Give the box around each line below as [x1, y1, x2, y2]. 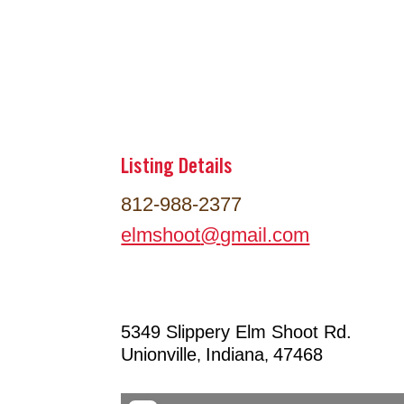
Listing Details [121, 156, 234, 179]
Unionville [121, 344, 197, 364]
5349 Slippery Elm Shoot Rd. [121, 321, 353, 342]
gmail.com [220, 223, 310, 246]
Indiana [206, 344, 265, 364]
